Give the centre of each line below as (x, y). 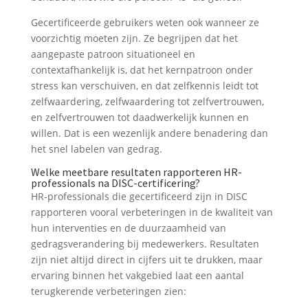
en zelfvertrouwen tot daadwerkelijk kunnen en (140, 118)
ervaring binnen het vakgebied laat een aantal (137, 276)
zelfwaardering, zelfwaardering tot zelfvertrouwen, (147, 102)
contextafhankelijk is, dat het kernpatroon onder (142, 70)
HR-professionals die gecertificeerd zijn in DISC (139, 197)
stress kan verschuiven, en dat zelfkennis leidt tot (144, 86)
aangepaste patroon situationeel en (113, 54)
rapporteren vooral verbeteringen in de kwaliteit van (152, 212)
